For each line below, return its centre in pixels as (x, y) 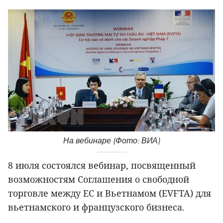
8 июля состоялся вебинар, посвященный (102, 165)
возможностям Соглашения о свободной (99, 179)
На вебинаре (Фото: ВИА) (111, 140)
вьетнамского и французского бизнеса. (96, 207)
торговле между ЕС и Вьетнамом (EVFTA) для (110, 193)
